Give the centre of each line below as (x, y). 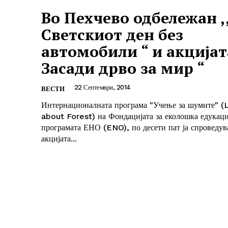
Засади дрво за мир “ (123, 68)
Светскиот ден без (112, 35)
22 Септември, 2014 (102, 88)
